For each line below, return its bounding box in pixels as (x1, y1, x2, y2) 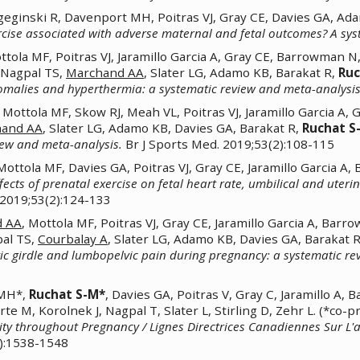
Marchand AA (66, 63, 144, 80)
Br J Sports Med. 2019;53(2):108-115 (122, 135, 334, 152)
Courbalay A (38, 231, 108, 247)
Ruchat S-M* (29, 286, 105, 303)
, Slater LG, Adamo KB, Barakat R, (144, 63, 338, 80)
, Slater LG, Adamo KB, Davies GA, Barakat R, (43, 119, 302, 136)
